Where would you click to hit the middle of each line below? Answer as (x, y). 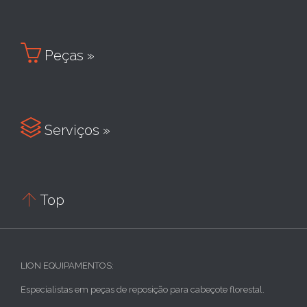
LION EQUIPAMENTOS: (67, 265)
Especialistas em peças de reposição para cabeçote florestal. (143, 289)
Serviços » (76, 130)
